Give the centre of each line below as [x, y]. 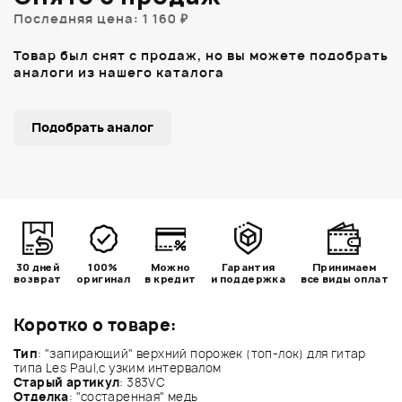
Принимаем [345, 267]
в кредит [170, 278]
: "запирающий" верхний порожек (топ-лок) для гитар [202, 353]
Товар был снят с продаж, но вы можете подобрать [201, 55]
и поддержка [248, 278]
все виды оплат [344, 278]
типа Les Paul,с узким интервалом [121, 367]
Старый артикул [67, 382]
